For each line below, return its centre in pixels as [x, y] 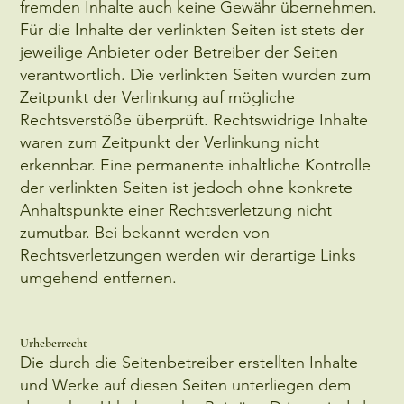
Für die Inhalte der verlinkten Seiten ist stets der [193, 29]
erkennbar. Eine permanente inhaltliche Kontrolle [196, 165]
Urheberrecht [54, 343]
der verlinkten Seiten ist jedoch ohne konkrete [187, 187]
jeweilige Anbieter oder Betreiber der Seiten [179, 52]
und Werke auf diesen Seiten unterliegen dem [186, 385]
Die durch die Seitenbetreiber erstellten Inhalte [189, 362]
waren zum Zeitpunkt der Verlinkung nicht [170, 142]
